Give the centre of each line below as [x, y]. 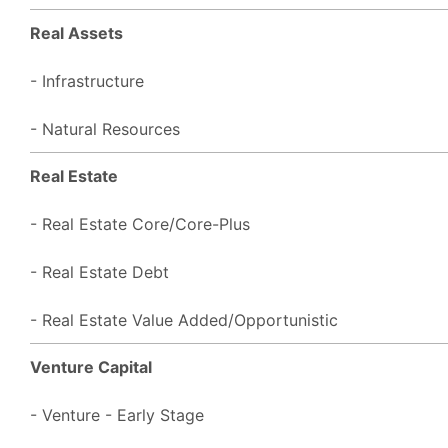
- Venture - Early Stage [117, 414]
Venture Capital [91, 366]
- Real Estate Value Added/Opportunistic [184, 319]
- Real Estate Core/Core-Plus [140, 223]
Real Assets [76, 32]
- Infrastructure [87, 80]
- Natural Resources [105, 128]
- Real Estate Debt [99, 271]
